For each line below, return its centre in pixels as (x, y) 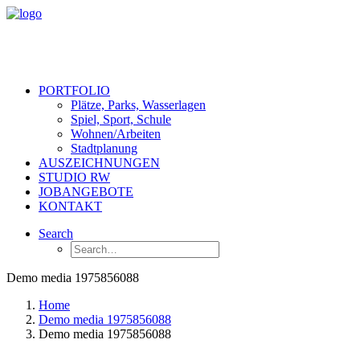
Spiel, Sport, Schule (121, 119)
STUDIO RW (74, 177)
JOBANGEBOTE (86, 192)
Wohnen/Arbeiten (116, 134)
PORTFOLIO (74, 90)
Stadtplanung (104, 148)
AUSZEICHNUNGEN (99, 163)
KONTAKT (70, 206)
